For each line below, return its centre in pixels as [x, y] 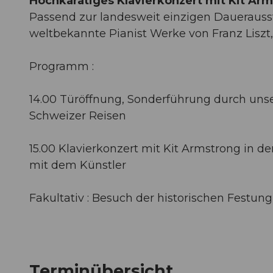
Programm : [62, 66]
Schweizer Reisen [78, 115]
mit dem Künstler [78, 165]
